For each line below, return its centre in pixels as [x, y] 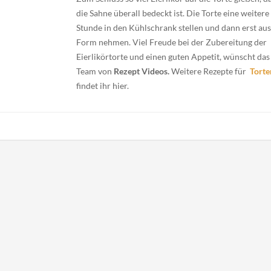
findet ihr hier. [102, 85]
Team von [94, 71]
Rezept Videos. [140, 71]
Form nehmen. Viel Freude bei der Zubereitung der [171, 42]
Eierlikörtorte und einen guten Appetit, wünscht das [173, 56]
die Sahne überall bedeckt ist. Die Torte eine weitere [172, 13]
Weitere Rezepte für [207, 71]
